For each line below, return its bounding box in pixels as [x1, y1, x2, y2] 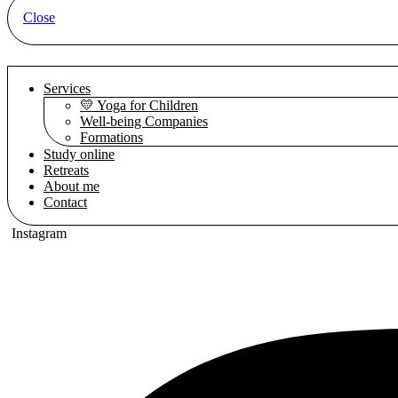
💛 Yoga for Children [80, 97, 198, 113]
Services [44, 80, 91, 96]
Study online [44, 146, 115, 162]
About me [44, 178, 99, 194]
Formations [80, 129, 143, 145]
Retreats [44, 162, 89, 178]
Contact [44, 194, 87, 210]
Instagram [12, 225, 67, 241]
